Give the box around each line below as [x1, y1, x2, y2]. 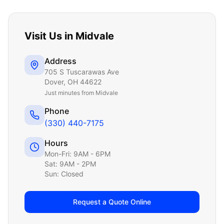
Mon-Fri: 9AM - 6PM [44, 149, 110, 158]
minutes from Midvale [58, 89, 118, 96]
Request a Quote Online [73, 197, 151, 206]
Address [44, 56, 76, 66]
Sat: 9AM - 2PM [44, 159, 96, 168]
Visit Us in [24, 30, 75, 42]
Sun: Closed [44, 169, 83, 178]
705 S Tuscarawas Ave [44, 67, 119, 76]
